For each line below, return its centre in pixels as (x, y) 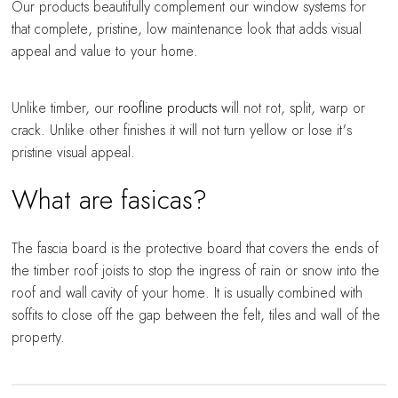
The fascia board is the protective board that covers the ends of (195, 248)
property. (39, 337)
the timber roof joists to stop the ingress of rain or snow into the (196, 271)
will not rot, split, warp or (291, 108)
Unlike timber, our (65, 108)
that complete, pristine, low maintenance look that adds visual (187, 30)
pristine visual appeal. (74, 152)
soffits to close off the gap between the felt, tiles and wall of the (196, 315)
